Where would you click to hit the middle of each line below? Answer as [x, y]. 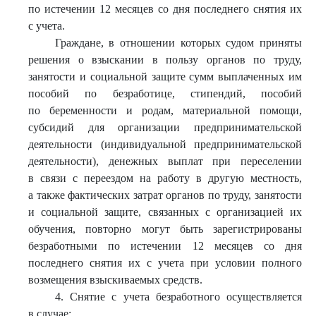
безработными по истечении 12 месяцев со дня [165, 246]
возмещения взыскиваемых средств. [115, 280]
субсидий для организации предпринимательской [165, 127]
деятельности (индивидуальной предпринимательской [165, 144]
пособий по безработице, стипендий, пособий [165, 93]
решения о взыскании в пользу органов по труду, [165, 60]
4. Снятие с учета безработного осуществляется [178, 297]
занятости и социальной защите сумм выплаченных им [165, 77]
